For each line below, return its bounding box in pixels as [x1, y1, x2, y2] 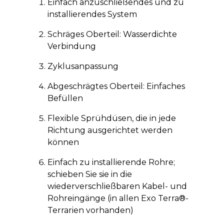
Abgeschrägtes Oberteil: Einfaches [47, 81, 185, 91]
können [47, 137, 79, 147]
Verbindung [47, 41, 96, 51]
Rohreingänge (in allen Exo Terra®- [47, 193, 188, 203]
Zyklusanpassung [47, 61, 118, 71]
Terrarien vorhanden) [47, 205, 133, 215]
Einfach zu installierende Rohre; [47, 157, 175, 167]
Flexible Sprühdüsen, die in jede [47, 113, 176, 123]
